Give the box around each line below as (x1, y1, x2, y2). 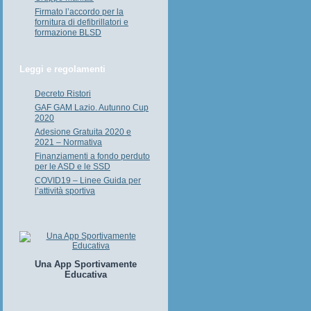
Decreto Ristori (35, 89, 91, 99)
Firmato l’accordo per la (35, 7, 124, 17)
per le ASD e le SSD (35, 162, 110, 171)
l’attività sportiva (35, 186, 95, 196)
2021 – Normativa (35, 137, 102, 147)
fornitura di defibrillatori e (35, 17, 128, 27)
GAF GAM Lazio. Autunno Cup (35, 103, 149, 112)
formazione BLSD (35, 28, 101, 37)
